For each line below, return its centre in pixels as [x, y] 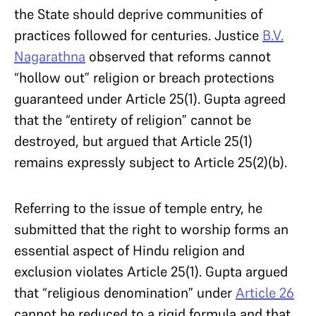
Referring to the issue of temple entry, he [138, 208]
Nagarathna [50, 56]
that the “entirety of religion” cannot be [133, 120]
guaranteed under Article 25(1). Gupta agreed [150, 99]
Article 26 [265, 293]
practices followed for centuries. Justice [138, 35]
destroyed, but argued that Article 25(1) [133, 141]
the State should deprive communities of [138, 14]
